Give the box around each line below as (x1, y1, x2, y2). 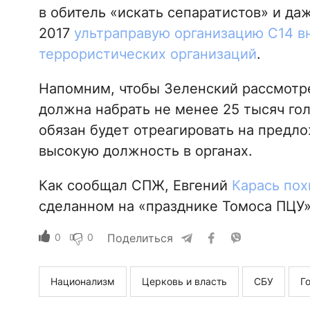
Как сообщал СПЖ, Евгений (38, 176, 232, 194)
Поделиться (107, 230, 173, 245)
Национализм (50, 275, 115, 287)
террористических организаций (38, 45, 257, 62)
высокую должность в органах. (38, 142, 253, 159)
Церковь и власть (141, 275, 227, 287)
